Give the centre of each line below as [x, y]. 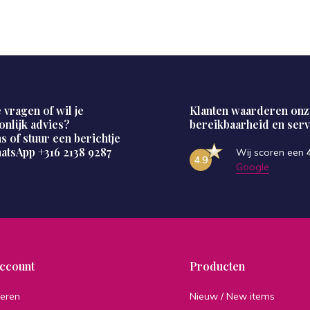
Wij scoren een [271, 152]
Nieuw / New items [232, 296]
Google [253, 167]
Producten [217, 266]
